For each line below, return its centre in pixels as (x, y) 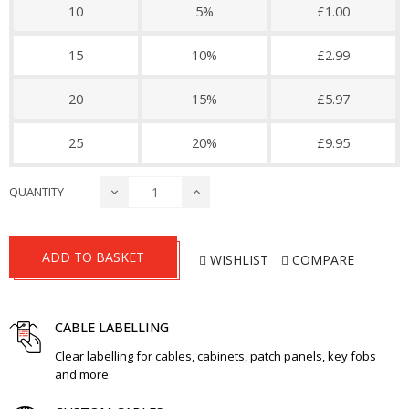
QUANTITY (37, 192)
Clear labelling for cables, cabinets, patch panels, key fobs (215, 356)
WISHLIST (239, 259)
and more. (83, 374)
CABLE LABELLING (112, 327)
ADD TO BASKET (93, 257)
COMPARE (323, 259)
